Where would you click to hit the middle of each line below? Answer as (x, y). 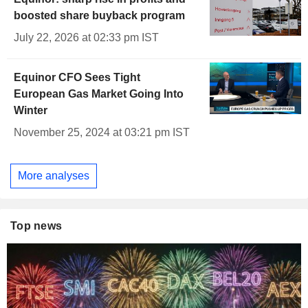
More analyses (54, 175)
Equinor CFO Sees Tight (77, 78)
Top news (36, 225)
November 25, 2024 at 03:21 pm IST (102, 133)
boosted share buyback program (99, 16)
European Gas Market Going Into (99, 94)
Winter (31, 111)
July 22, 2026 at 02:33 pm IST (86, 38)
